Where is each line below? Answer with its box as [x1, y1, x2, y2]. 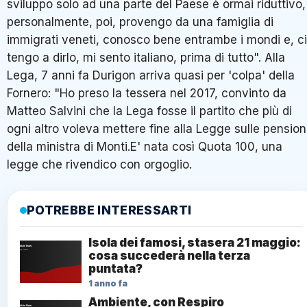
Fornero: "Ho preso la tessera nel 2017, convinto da [7, 86, 286, 100]
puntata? [88, 261, 143, 275]
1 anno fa [88, 278, 127, 288]
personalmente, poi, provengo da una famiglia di [7, 14, 273, 29]
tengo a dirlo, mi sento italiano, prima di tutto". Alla [7, 50, 285, 64]
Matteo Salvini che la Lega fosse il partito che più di [7, 103, 292, 118]
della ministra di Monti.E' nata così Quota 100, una [7, 139, 282, 153]
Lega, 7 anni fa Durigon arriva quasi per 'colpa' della [7, 68, 295, 82]
